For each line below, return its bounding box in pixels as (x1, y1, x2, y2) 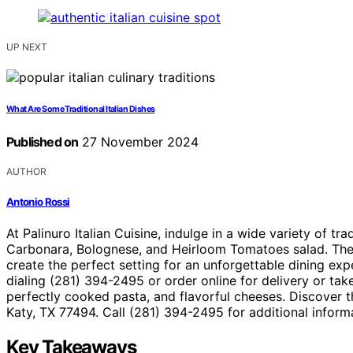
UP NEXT (6, 41, 47, 54)
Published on (6, 134, 79, 150)
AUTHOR (6, 165, 46, 178)
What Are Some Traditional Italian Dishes (6, 104, 155, 115)
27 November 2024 (78, 134, 199, 150)
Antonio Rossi (6, 195, 70, 208)
